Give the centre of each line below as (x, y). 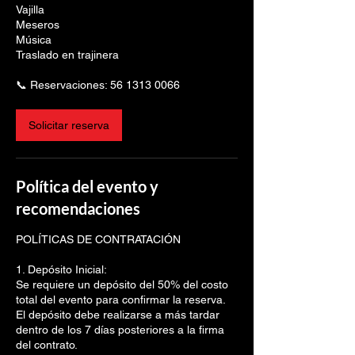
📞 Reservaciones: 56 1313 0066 (98, 85)
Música (34, 40)
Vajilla (30, 10)
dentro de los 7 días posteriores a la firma (120, 330)
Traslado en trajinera (67, 55)
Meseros (38, 25)
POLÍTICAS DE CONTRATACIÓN (98, 239)
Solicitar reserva (69, 125)
